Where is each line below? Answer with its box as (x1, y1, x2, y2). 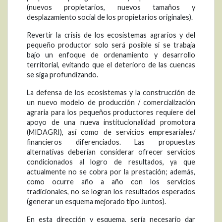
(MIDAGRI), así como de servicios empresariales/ (27, 128, 195, 137)
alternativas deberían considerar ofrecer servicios (27, 148, 195, 157)
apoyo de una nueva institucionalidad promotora (27, 118, 195, 127)
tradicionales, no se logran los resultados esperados (27, 187, 195, 196)
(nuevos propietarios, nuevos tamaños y (27, 3, 195, 12)
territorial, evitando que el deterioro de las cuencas (27, 60, 195, 69)
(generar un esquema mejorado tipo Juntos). (27, 197, 166, 206)
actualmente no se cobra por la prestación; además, (27, 167, 195, 176)
